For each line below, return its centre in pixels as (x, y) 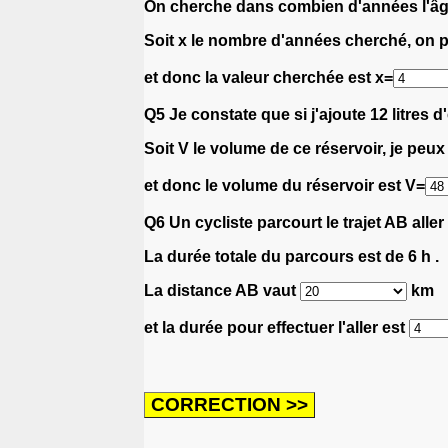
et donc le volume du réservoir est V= (284, 185)
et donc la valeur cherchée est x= (268, 77)
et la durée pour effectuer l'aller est (276, 327)
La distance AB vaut (222, 290)
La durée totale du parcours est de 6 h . (291, 256)
